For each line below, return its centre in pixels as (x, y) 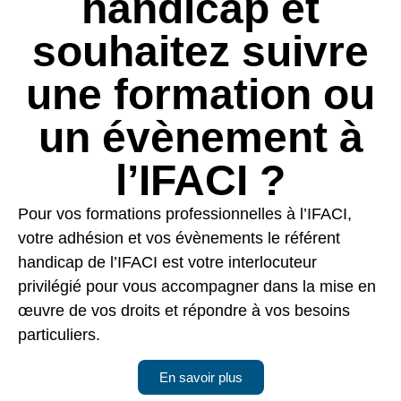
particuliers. (59, 334)
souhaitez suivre (200, 51)
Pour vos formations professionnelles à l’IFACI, (185, 213)
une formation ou (200, 94)
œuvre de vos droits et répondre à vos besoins (184, 310)
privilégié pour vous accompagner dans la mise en (197, 286)
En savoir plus (200, 378)
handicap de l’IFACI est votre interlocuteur (167, 262)
